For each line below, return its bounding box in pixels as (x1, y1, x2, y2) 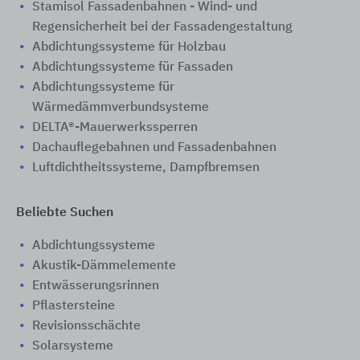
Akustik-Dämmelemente (32, 260, 176, 272)
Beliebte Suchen (16, 207, 113, 219)
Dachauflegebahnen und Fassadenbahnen (32, 141, 276, 154)
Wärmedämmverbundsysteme (32, 101, 209, 114)
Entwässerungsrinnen (32, 280, 159, 292)
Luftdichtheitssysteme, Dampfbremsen (32, 162, 260, 174)
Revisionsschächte (32, 320, 141, 333)
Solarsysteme (32, 340, 113, 353)
